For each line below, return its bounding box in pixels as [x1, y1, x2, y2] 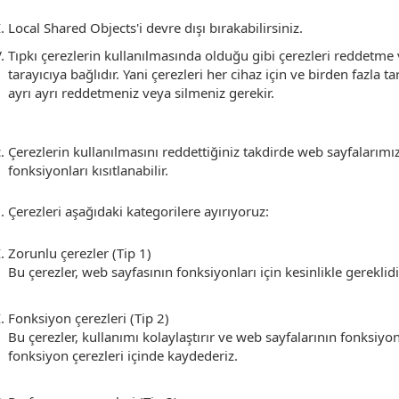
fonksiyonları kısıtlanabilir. [8, 161, 168, 179]
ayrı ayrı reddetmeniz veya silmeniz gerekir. [8, 84, 274, 102]
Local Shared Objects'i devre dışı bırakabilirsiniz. [8, 19, 303, 37]
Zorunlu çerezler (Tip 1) [8, 244, 180, 262]
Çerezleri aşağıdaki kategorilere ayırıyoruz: [8, 202, 269, 220]
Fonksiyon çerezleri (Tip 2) [8, 309, 198, 327]
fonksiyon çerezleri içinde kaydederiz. [8, 346, 238, 364]
